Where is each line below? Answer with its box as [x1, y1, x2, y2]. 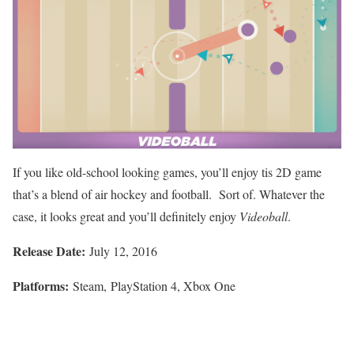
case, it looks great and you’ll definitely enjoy [13, 207, 236, 224]
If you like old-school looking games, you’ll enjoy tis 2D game [13, 163, 322, 180]
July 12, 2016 [85, 242, 157, 259]
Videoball [236, 207, 288, 224]
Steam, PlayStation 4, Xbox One [69, 277, 235, 294]
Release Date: [13, 241, 85, 260]
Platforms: [13, 276, 69, 295]
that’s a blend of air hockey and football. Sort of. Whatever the [13, 185, 325, 202]
